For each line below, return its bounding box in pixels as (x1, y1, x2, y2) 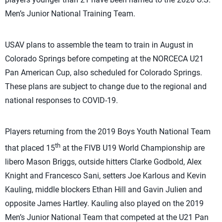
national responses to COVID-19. (5, 96, 118, 105)
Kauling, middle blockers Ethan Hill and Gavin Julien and (5, 185, 202, 195)
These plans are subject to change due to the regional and (5, 82, 207, 91)
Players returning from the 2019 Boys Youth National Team (5, 127, 211, 136)
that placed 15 (5, 143, 55, 153)
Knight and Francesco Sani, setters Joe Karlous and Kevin (5, 171, 206, 181)
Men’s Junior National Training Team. (5, 9, 135, 18)
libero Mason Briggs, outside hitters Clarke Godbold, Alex (5, 157, 202, 167)
